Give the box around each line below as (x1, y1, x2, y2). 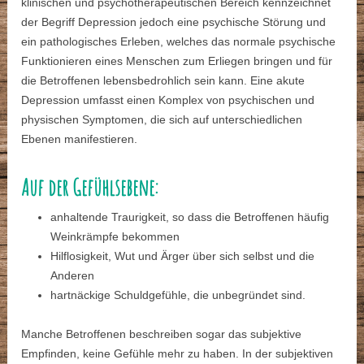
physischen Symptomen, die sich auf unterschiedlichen (21, 113, 303, 127)
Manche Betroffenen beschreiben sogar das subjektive (21, 327, 302, 341)
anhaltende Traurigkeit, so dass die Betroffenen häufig (50, 210, 330, 224)
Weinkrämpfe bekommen (50, 230, 180, 244)
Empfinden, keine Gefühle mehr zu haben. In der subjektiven (21, 347, 334, 361)
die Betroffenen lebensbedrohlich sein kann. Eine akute (21, 74, 305, 88)
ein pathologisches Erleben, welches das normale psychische (21, 35, 336, 49)
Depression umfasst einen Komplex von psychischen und (21, 93, 315, 107)
